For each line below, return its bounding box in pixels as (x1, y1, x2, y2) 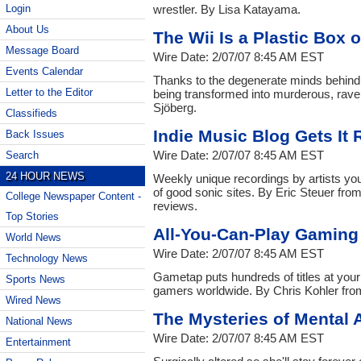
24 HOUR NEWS (6, 170, 85, 182)
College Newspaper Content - (6, 190, 141, 202)
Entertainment (6, 336, 71, 348)
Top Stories (6, 210, 59, 222)
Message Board (6, 44, 79, 56)
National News (6, 315, 73, 327)
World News (6, 231, 61, 243)
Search (6, 149, 39, 161)
